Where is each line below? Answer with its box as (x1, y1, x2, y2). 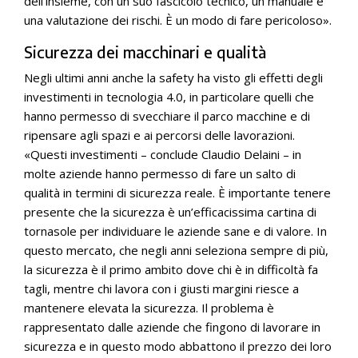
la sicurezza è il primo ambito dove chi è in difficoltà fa (24, 261, 318, 277)
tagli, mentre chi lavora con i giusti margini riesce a (24, 280, 299, 296)
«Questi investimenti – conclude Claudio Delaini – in (24, 146, 301, 162)
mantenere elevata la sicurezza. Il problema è (24, 300, 274, 316)
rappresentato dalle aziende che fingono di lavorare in (24, 319, 320, 335)
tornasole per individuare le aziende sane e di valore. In (24, 223, 327, 239)
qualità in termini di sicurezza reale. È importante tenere (24, 185, 331, 201)
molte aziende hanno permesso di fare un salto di (24, 165, 296, 181)
